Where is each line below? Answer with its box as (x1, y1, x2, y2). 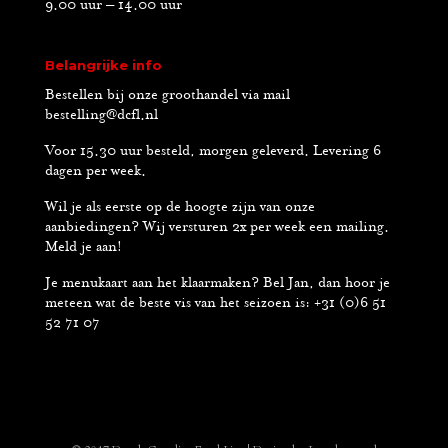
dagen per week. (44, 161, 146, 180)
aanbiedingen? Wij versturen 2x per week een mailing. (44, 217, 389, 236)
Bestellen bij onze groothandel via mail (44, 85, 290, 104)
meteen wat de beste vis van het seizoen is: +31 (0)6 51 (44, 293, 386, 312)
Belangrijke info (44, 56, 162, 73)
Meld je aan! (44, 237, 122, 256)
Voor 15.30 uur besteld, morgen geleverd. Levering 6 (44, 141, 381, 160)
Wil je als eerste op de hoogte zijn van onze (44, 197, 315, 216)
